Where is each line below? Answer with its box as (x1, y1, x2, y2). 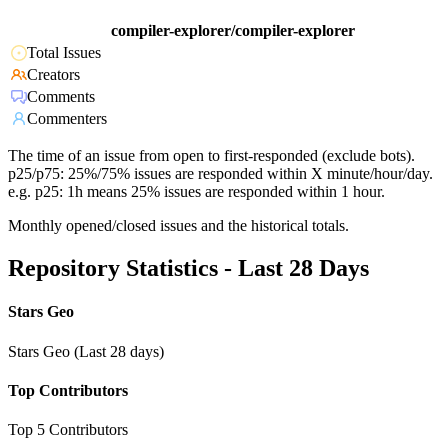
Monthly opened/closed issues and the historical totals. (8, 217, 349, 235)
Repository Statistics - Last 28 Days (8, 255, 369, 282)
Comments (27, 88, 95, 106)
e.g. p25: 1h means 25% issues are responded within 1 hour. (8, 183, 385, 201)
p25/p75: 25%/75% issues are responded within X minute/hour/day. (8, 165, 433, 183)
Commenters (27, 110, 107, 128)
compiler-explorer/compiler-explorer (111, 22, 355, 40)
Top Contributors (8, 381, 128, 399)
